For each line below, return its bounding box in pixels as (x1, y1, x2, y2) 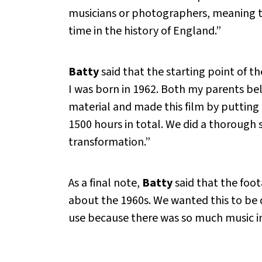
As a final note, (68, 175, 142, 192)
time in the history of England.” (68, 23, 221, 40)
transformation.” (68, 134, 150, 151)
